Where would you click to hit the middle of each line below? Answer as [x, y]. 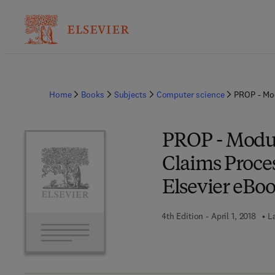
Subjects [130, 95]
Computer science [190, 95]
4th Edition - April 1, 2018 [209, 216]
